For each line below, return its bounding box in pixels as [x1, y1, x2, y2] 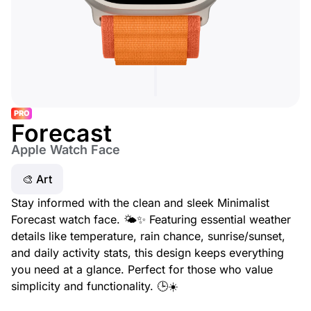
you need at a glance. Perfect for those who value [11, 262, 273, 276]
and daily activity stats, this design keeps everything [11, 246, 284, 260]
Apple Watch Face [11, 142, 120, 157]
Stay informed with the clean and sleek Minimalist [11, 196, 269, 210]
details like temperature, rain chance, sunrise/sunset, [11, 229, 285, 243]
